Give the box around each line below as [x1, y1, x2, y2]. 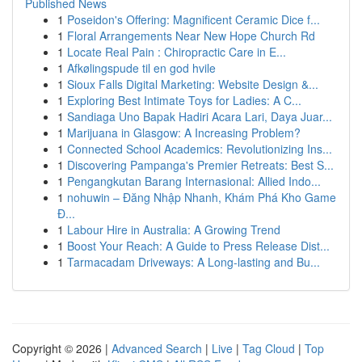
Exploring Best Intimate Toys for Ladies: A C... [67, 92, 301, 108]
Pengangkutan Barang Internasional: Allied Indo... [67, 173, 321, 189]
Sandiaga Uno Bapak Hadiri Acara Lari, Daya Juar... [67, 108, 332, 124]
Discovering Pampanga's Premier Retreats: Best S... [67, 157, 334, 173]
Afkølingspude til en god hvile [67, 60, 216, 76]
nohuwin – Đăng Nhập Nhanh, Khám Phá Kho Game [67, 189, 336, 205]
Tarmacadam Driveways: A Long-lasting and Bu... [67, 254, 320, 270]
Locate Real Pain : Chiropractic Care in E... [67, 44, 286, 60]
